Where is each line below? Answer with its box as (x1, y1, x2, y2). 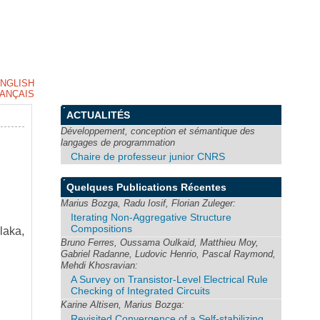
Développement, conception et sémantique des (61, 126, 256, 136)
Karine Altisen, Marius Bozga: (61, 299, 185, 310)
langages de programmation (61, 137, 176, 148)
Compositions (71, 222, 133, 234)
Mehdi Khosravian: (61, 259, 139, 271)
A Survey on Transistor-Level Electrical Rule (71, 273, 269, 285)
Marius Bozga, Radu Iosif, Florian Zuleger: (61, 197, 236, 209)
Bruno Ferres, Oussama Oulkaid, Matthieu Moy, (61, 236, 259, 248)
